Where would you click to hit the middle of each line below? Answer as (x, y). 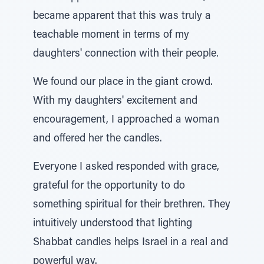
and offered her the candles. (98, 139)
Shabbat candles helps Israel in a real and (131, 243)
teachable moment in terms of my (111, 35)
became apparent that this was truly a (122, 16)
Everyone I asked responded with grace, (126, 167)
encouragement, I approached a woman (126, 120)
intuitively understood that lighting (113, 224)
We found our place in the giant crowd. (123, 82)
